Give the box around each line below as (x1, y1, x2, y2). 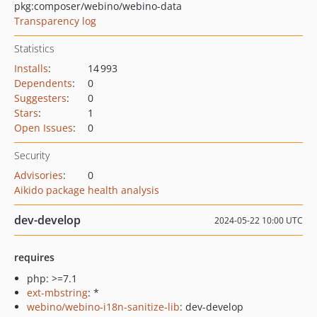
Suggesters (14, 91, 67, 105)
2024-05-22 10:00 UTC (214, 214, 303, 226)
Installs (14, 62, 48, 75)
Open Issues (14, 121, 73, 134)
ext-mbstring (27, 286, 88, 299)
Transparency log (14, 14, 96, 28)
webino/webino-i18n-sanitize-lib (27, 300, 180, 313)
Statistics (14, 42, 54, 55)
